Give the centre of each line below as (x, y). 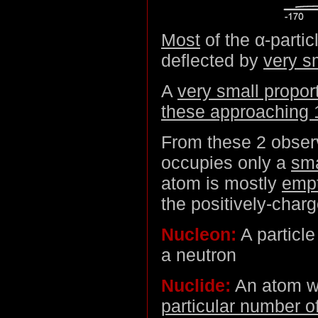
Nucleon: (199, 235)
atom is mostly (221, 183)
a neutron (199, 255)
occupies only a (226, 163)
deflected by (212, 61)
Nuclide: (196, 286)
